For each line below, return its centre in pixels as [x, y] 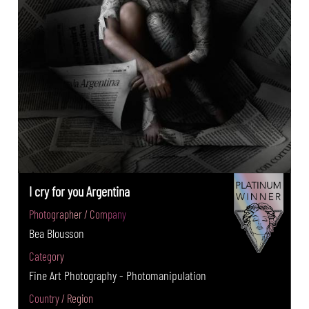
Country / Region [61, 298]
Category [47, 256]
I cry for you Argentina [80, 191]
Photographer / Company [78, 214]
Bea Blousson [57, 233]
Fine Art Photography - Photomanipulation [118, 276]
